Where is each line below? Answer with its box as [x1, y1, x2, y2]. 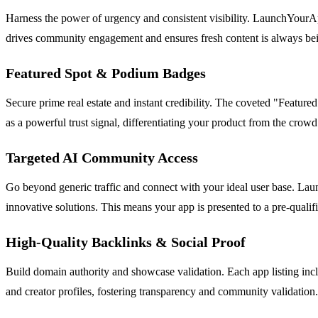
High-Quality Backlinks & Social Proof [6, 234, 246, 250]
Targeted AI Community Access [6, 149, 198, 165]
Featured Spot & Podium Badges [6, 65, 206, 81]
